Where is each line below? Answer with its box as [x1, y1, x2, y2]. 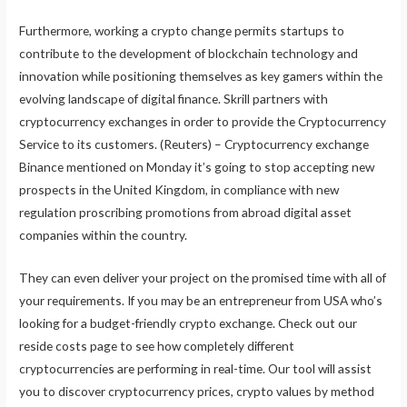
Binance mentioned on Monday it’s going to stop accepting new [19, 158, 375, 174]
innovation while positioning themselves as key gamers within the [19, 67, 383, 84]
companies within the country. [19, 226, 188, 243]
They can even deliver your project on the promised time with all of [19, 269, 387, 285]
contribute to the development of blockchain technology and [19, 45, 359, 61]
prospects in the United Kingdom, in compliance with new [19, 181, 340, 197]
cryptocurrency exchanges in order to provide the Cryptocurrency [19, 113, 387, 129]
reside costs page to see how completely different [19, 337, 295, 353]
